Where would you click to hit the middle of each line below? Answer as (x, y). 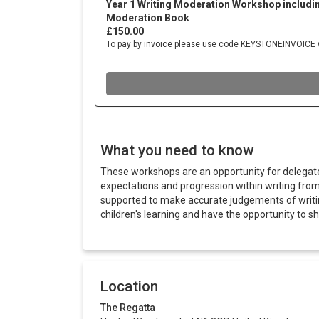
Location (129, 287)
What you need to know (177, 151)
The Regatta (128, 308)
